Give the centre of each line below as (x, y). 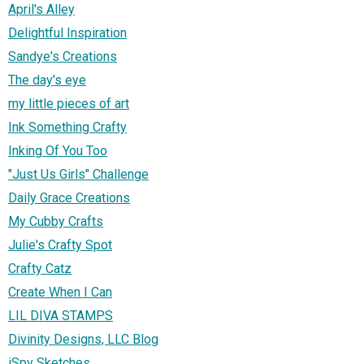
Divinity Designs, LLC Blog (83, 339)
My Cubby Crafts (56, 221)
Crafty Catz (40, 268)
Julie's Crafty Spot (60, 245)
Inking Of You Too (58, 150)
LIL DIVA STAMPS (61, 315)
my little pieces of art (69, 103)
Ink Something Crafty (67, 127)
